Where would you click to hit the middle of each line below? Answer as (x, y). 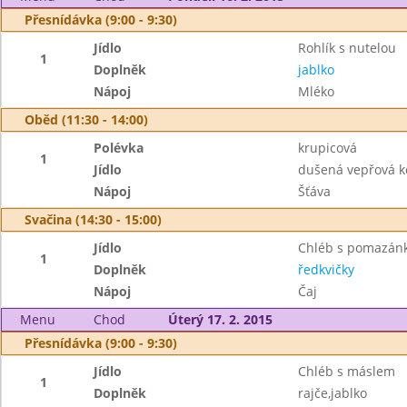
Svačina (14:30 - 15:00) (93, 219)
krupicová (327, 148)
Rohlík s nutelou (347, 48)
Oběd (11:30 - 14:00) (86, 119)
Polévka (119, 148)
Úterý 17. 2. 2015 (220, 319)
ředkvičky (326, 269)
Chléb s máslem (346, 371)
